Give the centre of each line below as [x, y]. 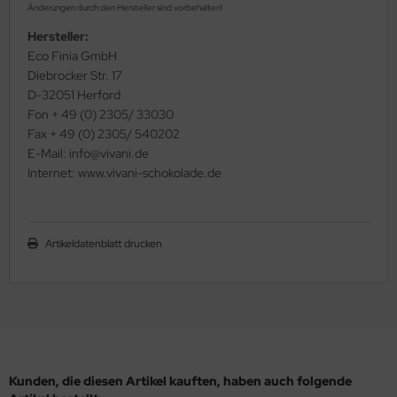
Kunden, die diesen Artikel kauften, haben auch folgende [180, 381]
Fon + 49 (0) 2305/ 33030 [101, 114]
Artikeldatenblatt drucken [104, 243]
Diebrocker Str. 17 [75, 75]
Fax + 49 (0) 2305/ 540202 [104, 133]
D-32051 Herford [74, 94]
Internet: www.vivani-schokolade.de [125, 172]
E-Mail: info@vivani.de [88, 153]
